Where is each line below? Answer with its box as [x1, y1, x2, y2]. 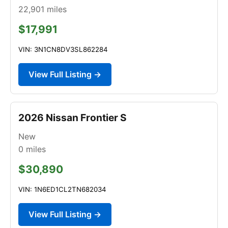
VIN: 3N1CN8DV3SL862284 [18, 45, 108, 53]
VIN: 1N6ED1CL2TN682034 [18, 185, 106, 193]
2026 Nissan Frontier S [18, 111, 127, 124]
